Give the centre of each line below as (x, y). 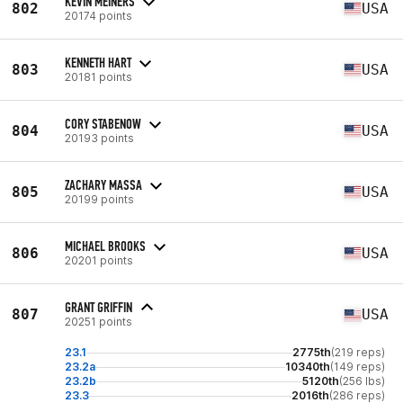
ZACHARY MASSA (103, 184)
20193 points (99, 138)
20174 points (99, 15)
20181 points (99, 76)
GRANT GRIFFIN (99, 307)
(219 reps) (358, 352)
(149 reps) (358, 367)
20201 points (99, 260)
